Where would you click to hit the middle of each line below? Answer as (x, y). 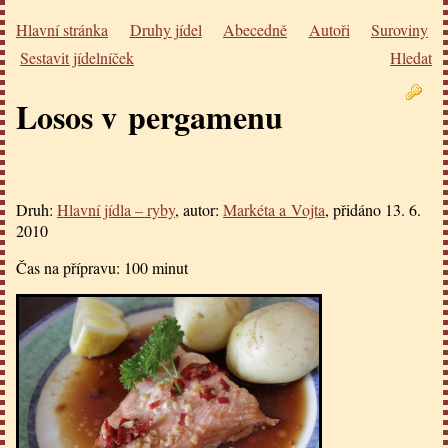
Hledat (411, 57)
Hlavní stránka (62, 29)
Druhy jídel (165, 29)
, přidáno (355, 209)
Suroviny (399, 29)
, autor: (199, 209)
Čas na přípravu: (70, 267)
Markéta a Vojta (274, 209)
